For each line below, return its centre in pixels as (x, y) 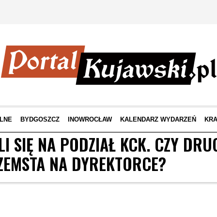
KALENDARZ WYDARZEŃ (158, 119)
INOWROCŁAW (90, 119)
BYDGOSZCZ (40, 119)
